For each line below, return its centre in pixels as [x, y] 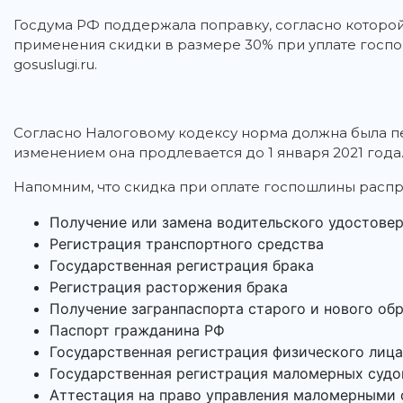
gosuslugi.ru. [55, 65]
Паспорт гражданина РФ [137, 331]
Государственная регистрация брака [182, 266]
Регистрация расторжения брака [169, 287]
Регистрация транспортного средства [187, 244]
